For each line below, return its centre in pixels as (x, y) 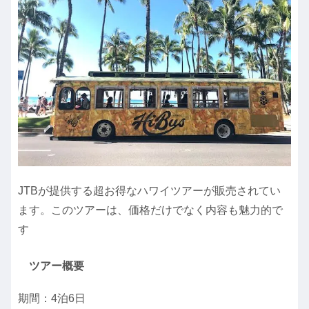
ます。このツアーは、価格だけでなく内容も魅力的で (150, 210)
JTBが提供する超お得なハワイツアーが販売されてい (149, 191)
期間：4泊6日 (52, 299)
